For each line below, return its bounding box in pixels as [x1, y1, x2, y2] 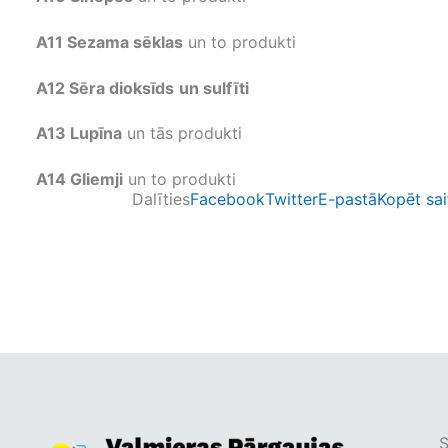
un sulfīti [179, 77, 249, 98]
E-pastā [318, 188, 377, 209]
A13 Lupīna [36, 123, 122, 144]
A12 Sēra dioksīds [36, 77, 174, 98]
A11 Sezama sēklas [36, 31, 183, 52]
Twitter [265, 188, 318, 209]
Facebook [190, 188, 265, 209]
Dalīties [132, 188, 190, 209]
